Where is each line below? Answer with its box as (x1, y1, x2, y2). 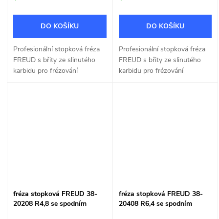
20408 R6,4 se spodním (118, 198, 192, 208)
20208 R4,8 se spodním (13, 198, 87, 208)
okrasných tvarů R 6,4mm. (118, 77, 199, 87)
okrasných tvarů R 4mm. (13, 77, 88, 87)
